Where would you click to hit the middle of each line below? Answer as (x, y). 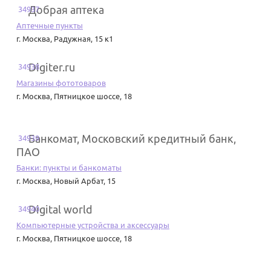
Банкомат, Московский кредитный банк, (132, 139)
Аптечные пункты (50, 26)
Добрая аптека (66, 10)
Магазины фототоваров (61, 83)
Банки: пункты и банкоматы (69, 168)
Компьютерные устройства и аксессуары (93, 225)
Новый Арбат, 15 (85, 181)
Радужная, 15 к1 (83, 39)
